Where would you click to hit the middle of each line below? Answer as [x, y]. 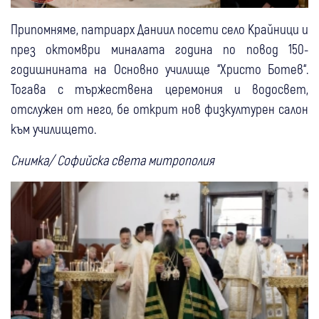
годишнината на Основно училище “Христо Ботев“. [159, 69]
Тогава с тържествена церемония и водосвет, [159, 89]
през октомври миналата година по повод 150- [159, 49]
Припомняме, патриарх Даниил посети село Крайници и [159, 29]
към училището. [53, 129]
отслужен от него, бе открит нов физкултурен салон [159, 109]
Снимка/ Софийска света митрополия [114, 160]
